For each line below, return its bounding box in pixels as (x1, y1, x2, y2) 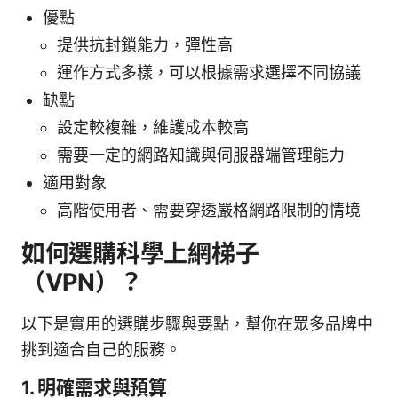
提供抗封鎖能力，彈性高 (57, 35, 233, 54)
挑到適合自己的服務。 (21, 339, 181, 359)
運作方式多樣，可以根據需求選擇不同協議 (57, 62, 361, 82)
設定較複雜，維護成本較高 (57, 117, 249, 137)
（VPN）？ (21, 267, 143, 297)
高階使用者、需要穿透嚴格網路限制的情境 (57, 200, 361, 219)
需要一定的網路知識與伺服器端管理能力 (57, 145, 345, 164)
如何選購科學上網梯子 (21, 238, 259, 268)
